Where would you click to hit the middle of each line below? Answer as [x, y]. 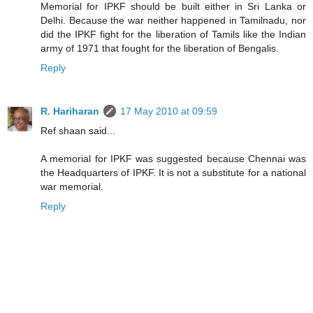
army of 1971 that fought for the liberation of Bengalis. [160, 49]
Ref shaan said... [78, 131]
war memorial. [72, 187]
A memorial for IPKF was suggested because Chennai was [173, 159]
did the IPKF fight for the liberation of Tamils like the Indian [173, 35]
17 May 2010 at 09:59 [169, 111]
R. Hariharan [70, 111]
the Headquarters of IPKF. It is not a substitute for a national [173, 173]
